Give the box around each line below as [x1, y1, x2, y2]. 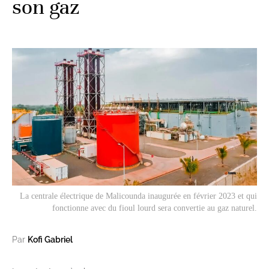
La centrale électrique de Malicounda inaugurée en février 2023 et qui [20, 192, 257, 201]
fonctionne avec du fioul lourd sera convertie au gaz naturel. [52, 204, 257, 213]
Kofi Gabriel [28, 235, 73, 245]
